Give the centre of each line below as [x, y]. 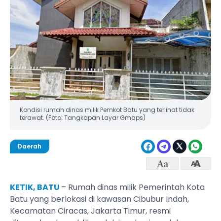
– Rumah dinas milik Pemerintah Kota [133, 187]
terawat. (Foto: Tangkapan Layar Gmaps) [83, 118]
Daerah [30, 146]
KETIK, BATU [36, 187]
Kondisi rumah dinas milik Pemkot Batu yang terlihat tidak [107, 110]
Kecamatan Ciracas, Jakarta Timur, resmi [90, 211]
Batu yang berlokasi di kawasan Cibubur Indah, [99, 199]
